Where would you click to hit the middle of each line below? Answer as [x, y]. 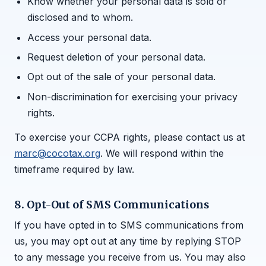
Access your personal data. [90, 37]
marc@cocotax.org [57, 153]
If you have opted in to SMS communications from [129, 225]
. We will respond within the [162, 153]
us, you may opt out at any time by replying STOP [128, 241]
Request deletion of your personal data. [117, 57]
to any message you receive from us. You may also [130, 257]
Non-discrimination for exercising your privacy [133, 96]
